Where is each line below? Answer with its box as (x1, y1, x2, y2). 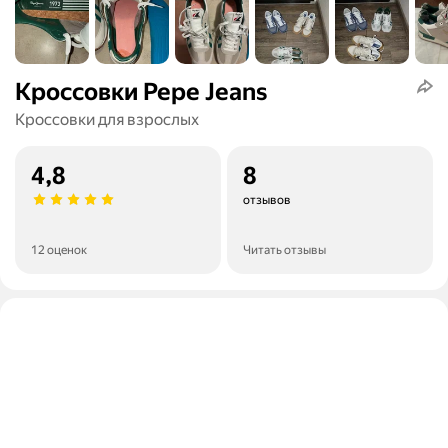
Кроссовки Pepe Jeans (15, 78, 267, 107)
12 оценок (31, 243, 87, 258)
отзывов (243, 193, 291, 208)
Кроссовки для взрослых (15, 110, 199, 130)
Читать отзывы (243, 243, 326, 258)
